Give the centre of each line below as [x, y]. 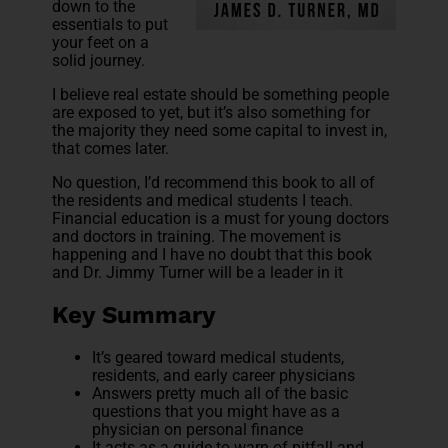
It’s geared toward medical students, [218, 358]
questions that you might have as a [216, 412]
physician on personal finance [198, 430]
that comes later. [111, 149]
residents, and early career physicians [224, 376]
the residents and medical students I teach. [203, 201]
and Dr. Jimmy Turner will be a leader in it [200, 273]
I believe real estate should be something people [221, 95]
